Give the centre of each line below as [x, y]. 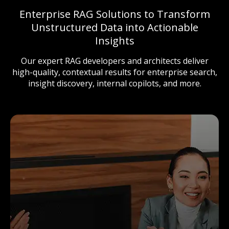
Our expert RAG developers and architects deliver [114, 61]
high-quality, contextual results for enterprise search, [114, 72]
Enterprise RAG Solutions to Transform [114, 14]
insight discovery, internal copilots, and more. [114, 83]
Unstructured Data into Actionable [114, 27]
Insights [114, 40]
